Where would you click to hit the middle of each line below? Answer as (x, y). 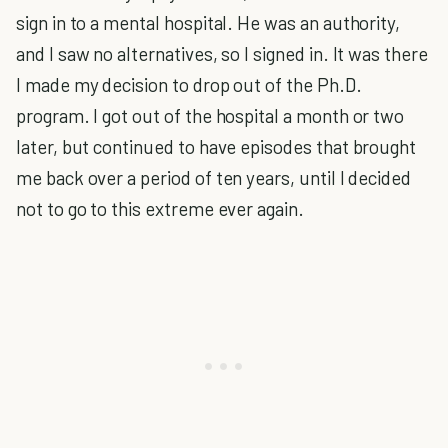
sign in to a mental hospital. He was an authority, (208, 22)
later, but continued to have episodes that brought (216, 146)
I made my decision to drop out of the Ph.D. (189, 84)
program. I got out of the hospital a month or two (210, 115)
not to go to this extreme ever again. (160, 208)
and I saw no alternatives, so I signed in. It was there (222, 53)
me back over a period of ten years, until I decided (214, 177)
